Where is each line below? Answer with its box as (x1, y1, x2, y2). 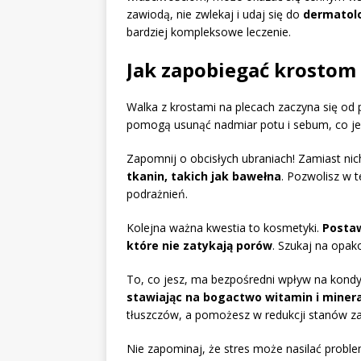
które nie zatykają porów (127, 238, 272, 254)
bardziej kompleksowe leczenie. (127, 24, 291, 40)
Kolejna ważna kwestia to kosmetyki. (127, 220, 322, 236)
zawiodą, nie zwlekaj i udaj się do (127, 6, 303, 23)
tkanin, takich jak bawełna (127, 168, 281, 185)
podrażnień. (127, 186, 188, 202)
